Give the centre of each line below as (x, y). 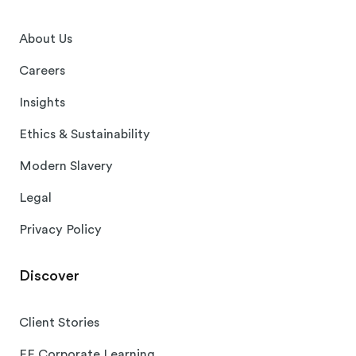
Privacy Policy (60, 230)
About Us (46, 39)
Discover (49, 276)
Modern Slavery (66, 166)
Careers (42, 71)
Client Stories (59, 323)
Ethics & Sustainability (85, 135)
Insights (42, 103)
